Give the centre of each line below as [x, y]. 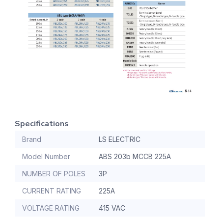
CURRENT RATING [52, 191]
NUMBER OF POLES [54, 173]
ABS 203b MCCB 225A [135, 156]
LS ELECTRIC [120, 139]
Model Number [46, 156]
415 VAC [112, 208]
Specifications [42, 124]
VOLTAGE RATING [51, 208]
